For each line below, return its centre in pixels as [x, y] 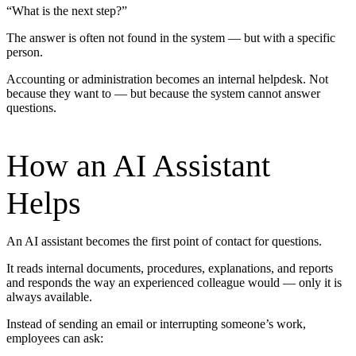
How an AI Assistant [138, 166]
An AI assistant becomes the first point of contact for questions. [164, 242]
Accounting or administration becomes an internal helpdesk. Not [167, 79]
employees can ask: [55, 339]
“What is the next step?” [67, 11]
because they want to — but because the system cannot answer [163, 94]
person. [25, 52]
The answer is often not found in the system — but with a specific [171, 38]
